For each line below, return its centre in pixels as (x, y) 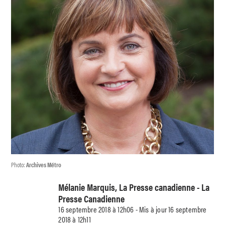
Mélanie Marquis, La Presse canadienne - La (134, 187)
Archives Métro (44, 164)
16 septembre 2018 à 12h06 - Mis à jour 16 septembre (133, 209)
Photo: (19, 164)
